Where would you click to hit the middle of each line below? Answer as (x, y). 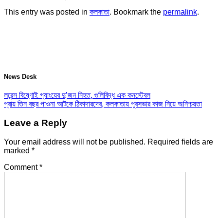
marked (18, 150)
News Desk (20, 77)
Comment (22, 167)
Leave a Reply (36, 123)
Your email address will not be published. (75, 142)
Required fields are (180, 142)
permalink (180, 12)
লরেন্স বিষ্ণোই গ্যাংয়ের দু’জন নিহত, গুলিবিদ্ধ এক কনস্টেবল (77, 95)
